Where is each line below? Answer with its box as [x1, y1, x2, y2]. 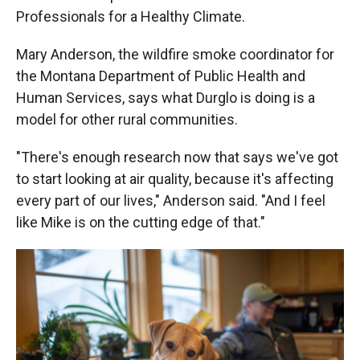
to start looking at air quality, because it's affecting [16, 170, 333, 188]
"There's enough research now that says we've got [16, 149, 338, 166]
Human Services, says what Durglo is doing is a [16, 89, 315, 107]
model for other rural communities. [16, 111, 238, 129]
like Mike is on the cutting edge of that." [16, 214, 265, 231]
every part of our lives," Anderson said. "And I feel [16, 192, 325, 210]
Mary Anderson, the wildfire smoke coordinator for [16, 46, 334, 63]
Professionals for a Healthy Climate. [16, 8, 245, 26]
